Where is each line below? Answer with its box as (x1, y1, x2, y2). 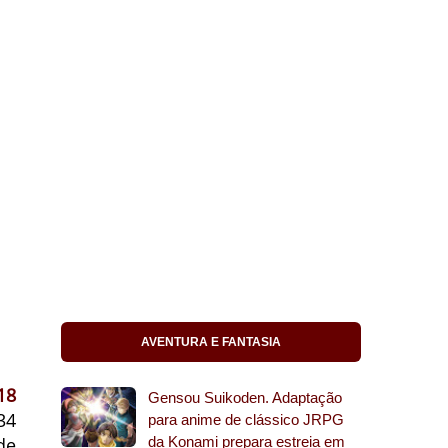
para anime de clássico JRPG (148, 411, 344, 428)
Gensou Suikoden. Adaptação (148, 389, 342, 406)
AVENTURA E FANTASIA (141, 335, 281, 349)
